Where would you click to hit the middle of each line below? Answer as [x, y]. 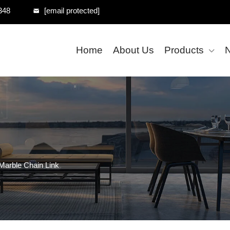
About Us [133, 50]
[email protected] [72, 11]
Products [184, 50]
